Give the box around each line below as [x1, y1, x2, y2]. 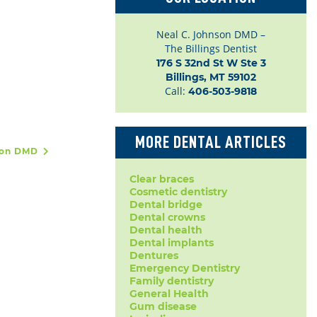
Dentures [129, 249, 178, 262]
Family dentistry [129, 275, 214, 287]
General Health [129, 287, 209, 300]
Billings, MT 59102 [166, 71, 256, 83]
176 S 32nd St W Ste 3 [156, 57, 266, 69]
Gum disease [129, 300, 197, 313]
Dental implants [129, 236, 214, 249]
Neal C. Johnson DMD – [156, 28, 265, 41]
